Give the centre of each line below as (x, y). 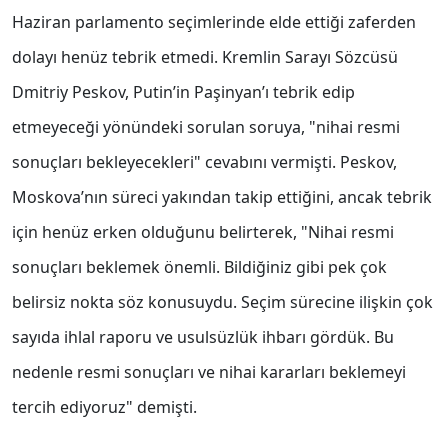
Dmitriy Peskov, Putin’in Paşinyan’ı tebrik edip (183, 92)
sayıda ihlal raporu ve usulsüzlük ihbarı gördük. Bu (203, 337)
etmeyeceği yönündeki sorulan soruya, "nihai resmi (206, 127)
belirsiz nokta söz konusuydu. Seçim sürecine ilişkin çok (222, 302)
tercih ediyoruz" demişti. (104, 407)
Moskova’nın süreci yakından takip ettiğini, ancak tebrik (222, 197)
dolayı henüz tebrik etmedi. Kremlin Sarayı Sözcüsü (205, 57)
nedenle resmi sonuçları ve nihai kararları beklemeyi (209, 372)
